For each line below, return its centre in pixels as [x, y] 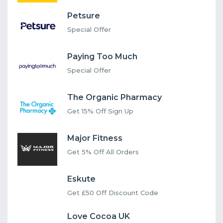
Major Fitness [95, 138]
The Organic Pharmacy [114, 97]
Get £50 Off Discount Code [113, 192]
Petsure [84, 15]
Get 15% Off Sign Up [100, 111]
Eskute [81, 179]
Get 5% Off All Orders [103, 152]
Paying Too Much [102, 56]
